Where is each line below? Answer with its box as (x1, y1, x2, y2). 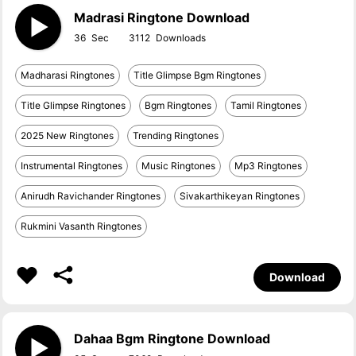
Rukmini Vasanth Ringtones (21, 220, 142, 232)
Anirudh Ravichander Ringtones (21, 190, 161, 202)
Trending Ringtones (133, 130, 219, 141)
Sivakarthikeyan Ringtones (180, 190, 300, 202)
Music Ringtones (141, 160, 216, 172)
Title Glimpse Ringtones (21, 99, 126, 111)
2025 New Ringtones (21, 130, 114, 141)
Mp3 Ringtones (234, 160, 303, 172)
